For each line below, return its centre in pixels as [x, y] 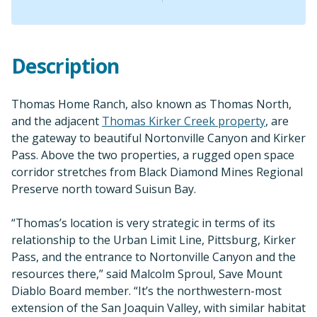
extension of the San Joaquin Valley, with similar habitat [158, 308]
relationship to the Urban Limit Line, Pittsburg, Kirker [154, 240]
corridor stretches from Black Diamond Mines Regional [157, 172]
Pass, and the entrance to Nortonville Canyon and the [154, 257]
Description [65, 66]
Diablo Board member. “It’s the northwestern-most [146, 291]
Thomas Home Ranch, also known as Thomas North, [151, 104]
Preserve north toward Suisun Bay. [104, 189]
